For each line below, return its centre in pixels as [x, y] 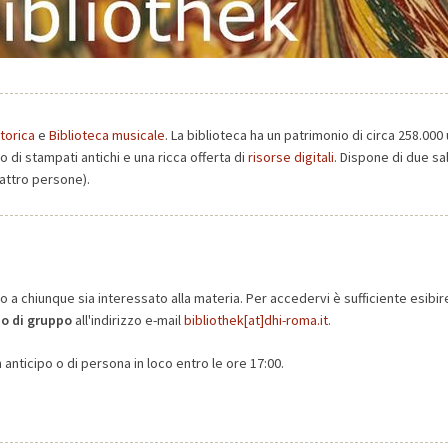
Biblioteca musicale [107, 135]
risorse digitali [291, 157]
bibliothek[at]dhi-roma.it [256, 320]
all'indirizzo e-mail [128, 320]
